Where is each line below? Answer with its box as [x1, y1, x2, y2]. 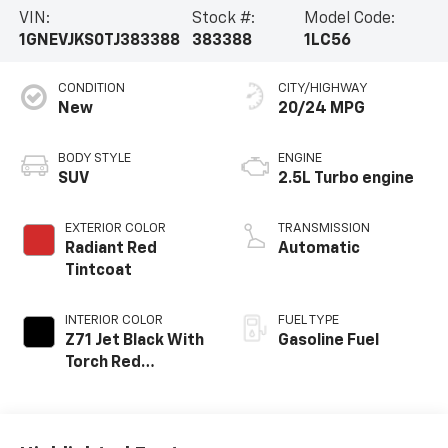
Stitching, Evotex [64, 377, 198, 394]
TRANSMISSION [278, 222, 370, 236]
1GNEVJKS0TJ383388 [18, 33, 180, 50]
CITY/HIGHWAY [278, 82, 368, 96]
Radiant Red [64, 241, 157, 258]
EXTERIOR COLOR [64, 222, 166, 236]
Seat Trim [64, 399, 139, 416]
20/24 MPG [278, 101, 365, 118]
